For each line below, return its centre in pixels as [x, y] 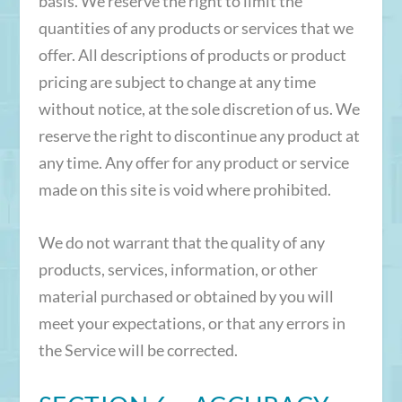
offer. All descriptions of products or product [192, 55]
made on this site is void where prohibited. [184, 190]
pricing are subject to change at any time [177, 82]
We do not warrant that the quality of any [181, 243]
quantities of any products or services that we [196, 28]
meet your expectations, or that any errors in [192, 323]
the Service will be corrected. [138, 350]
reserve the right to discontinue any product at [199, 136]
